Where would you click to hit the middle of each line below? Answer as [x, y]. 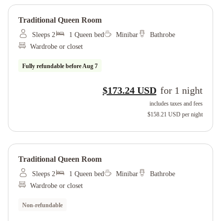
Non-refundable [42, 205]
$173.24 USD [129, 90]
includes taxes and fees [176, 104]
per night [192, 114]
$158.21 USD [164, 114]
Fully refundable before [52, 66]
